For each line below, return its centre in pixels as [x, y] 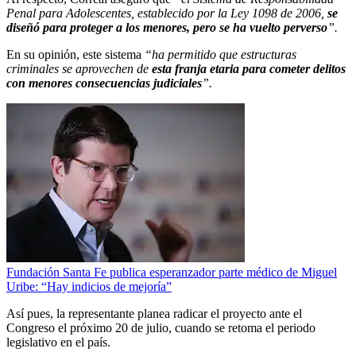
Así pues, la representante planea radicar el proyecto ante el [154, 314]
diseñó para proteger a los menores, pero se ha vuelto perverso [167, 28]
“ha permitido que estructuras [221, 55]
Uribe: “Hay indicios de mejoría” [89, 287]
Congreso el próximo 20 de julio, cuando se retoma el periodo [161, 328]
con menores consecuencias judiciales [104, 83]
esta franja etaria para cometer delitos [249, 69]
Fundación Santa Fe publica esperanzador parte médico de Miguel [172, 273]
